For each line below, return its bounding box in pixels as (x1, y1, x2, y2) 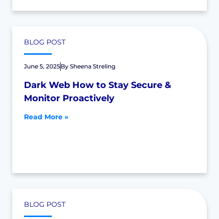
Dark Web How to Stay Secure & (24, 80, 171, 90)
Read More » (24, 112, 68, 121)
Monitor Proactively (24, 93, 114, 104)
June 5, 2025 (24, 63, 60, 70)
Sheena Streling (70, 63, 115, 70)
